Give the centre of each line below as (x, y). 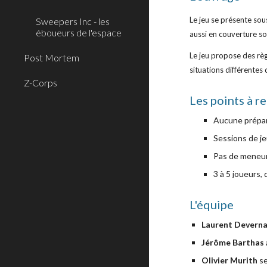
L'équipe (212, 204)
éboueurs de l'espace (79, 32)
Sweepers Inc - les (73, 21)
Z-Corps (41, 83)
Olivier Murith (230, 260)
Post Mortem (52, 58)
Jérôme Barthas (233, 242)
